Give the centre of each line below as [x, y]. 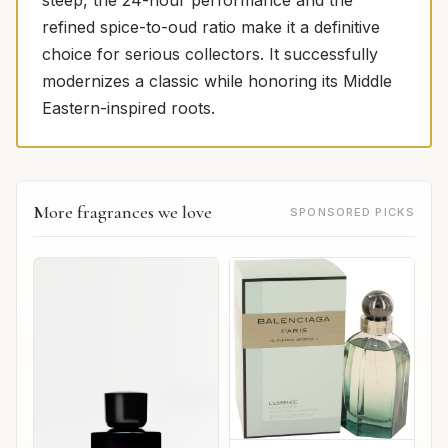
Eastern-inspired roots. [128, 107]
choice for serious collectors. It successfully [210, 53]
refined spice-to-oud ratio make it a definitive [211, 26]
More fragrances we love [122, 211]
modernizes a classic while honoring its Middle [217, 80]
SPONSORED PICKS [352, 211]
